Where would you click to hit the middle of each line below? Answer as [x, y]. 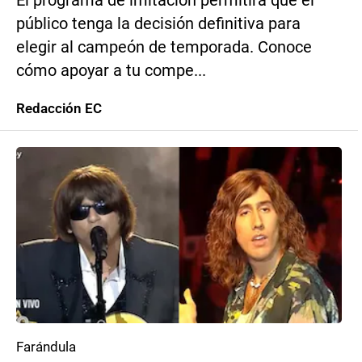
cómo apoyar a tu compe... [111, 71]
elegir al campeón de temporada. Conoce [164, 47]
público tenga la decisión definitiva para [158, 24]
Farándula [46, 347]
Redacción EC [59, 108]
